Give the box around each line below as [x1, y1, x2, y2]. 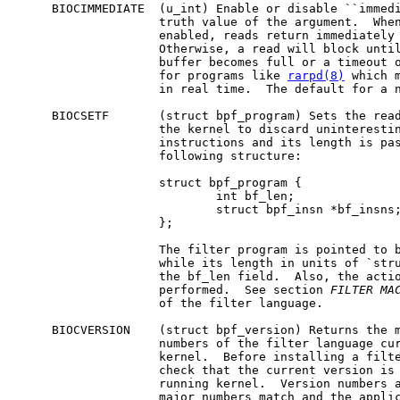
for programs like [16, 68, 287, 82]
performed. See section [16, 282, 330, 296]
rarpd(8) [287, 68, 345, 82]
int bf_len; [16, 188, 295, 203]
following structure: [16, 148, 302, 162]
